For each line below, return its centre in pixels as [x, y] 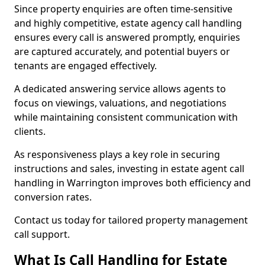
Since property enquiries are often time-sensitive [123, 9]
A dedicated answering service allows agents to [120, 89]
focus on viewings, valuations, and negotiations [120, 103]
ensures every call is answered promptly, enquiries [127, 37]
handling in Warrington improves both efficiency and [132, 183]
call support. [42, 234]
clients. [30, 131]
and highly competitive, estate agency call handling [128, 23]
